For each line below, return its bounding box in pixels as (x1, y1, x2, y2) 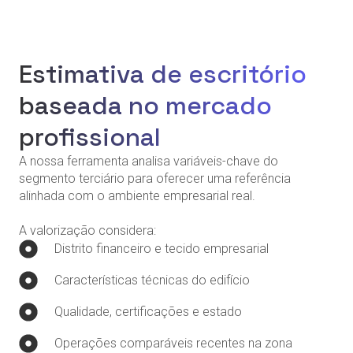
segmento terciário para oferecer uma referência (19, 171, 291, 187)
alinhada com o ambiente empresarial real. (19, 188, 255, 204)
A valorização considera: (19, 223, 156, 239)
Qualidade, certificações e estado (54, 304, 242, 320)
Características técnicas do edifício (54, 273, 250, 288)
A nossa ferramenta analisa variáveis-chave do (19, 154, 278, 169)
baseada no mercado (19, 90, 272, 122)
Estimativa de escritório (19, 58, 307, 91)
